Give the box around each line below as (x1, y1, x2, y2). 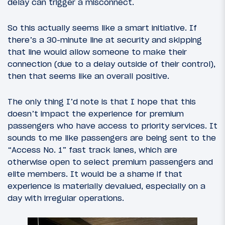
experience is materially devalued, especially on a (8, 181, 205, 191)
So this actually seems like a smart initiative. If (8, 22, 197, 33)
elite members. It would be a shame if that (8, 169, 182, 179)
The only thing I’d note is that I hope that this (8, 96, 196, 107)
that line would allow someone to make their (8, 46, 187, 57)
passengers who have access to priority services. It (8, 121, 217, 131)
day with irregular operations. (8, 193, 124, 203)
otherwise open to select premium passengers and (8, 157, 213, 167)
